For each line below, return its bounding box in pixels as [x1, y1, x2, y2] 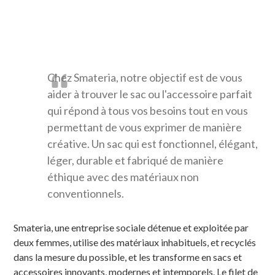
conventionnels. [47, 186, 125, 200]
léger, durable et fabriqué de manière [47, 153, 224, 167]
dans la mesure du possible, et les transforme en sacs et [14, 250, 242, 263]
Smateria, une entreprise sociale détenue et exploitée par [14, 221, 249, 233]
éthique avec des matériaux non [47, 169, 199, 184]
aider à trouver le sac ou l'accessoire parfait [47, 87, 253, 101]
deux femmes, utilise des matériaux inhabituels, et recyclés [14, 236, 257, 248]
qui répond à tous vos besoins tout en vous [47, 103, 249, 117]
